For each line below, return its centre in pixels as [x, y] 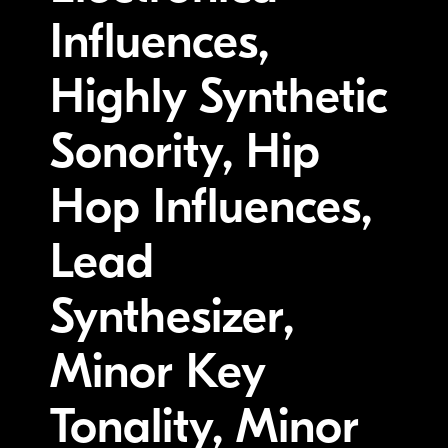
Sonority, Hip [185, 151]
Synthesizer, [172, 316]
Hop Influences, [211, 206]
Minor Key [157, 371]
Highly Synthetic [219, 96]
